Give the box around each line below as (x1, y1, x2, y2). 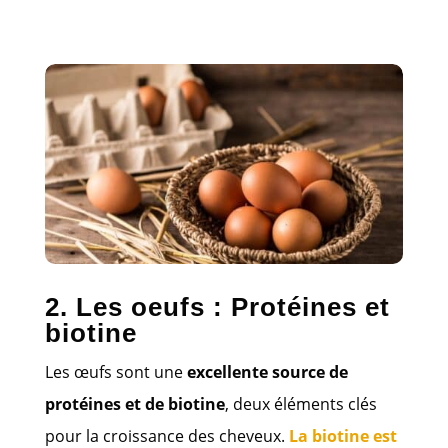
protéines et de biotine (44, 392, 225, 415)
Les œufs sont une (44, 360, 187, 383)
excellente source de (186, 360, 348, 383)
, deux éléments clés (224, 392, 377, 415)
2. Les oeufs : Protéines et (44, 291, 390, 322)
